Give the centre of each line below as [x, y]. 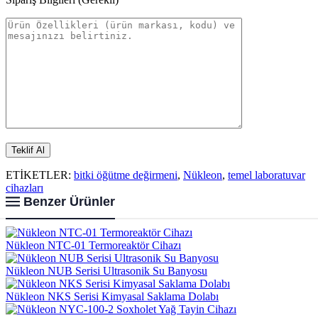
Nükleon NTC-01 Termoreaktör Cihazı [93, 246]
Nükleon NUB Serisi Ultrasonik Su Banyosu [106, 271]
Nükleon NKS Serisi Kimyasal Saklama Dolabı [112, 297]
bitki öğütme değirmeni [126, 175]
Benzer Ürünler [69, 202]
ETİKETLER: [40, 175]
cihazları [24, 188]
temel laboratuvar [267, 175]
